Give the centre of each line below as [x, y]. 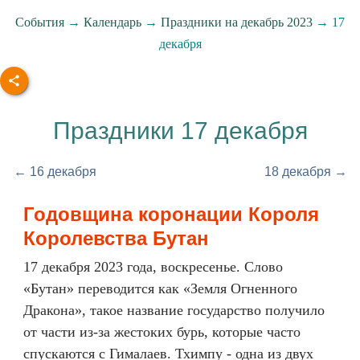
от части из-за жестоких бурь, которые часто [162, 332]
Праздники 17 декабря [180, 131]
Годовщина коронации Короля [171, 214]
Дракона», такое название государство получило [174, 310]
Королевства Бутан [116, 238]
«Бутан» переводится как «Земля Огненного [160, 288]
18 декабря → [305, 172]
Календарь [112, 22]
